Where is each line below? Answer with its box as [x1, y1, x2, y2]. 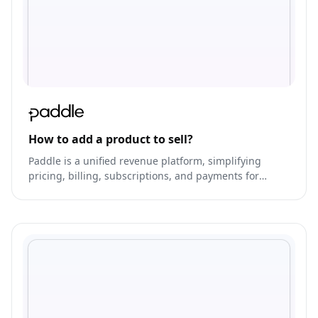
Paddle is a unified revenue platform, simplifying [28, 154, 261, 168]
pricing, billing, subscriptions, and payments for [28, 169, 259, 183]
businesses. [28, 184, 84, 198]
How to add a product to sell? [28, 131, 193, 148]
